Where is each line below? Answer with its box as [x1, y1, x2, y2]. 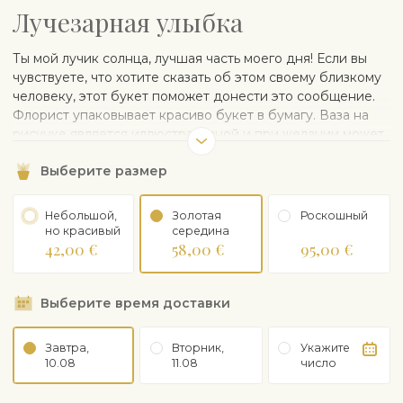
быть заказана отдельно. [13, 144, 171, 161]
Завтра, [45, 340, 89, 354]
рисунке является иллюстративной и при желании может [13, 125, 384, 142]
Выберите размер [40, 162, 167, 179]
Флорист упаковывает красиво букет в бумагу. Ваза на [13, 106, 369, 123]
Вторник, [172, 340, 225, 354]
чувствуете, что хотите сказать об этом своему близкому [13, 68, 381, 85]
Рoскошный [300, 208, 368, 222]
